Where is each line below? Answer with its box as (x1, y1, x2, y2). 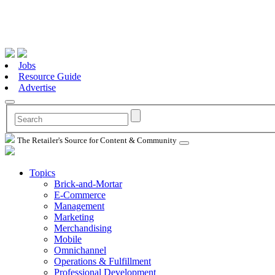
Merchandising (54, 222, 112, 233)
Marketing (54, 211, 94, 222)
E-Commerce (54, 189, 106, 200)
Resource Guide (18, 71, 81, 82)
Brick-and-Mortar (54, 178, 122, 189)
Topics (29, 167, 55, 178)
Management (54, 200, 104, 211)
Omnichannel (54, 244, 106, 255)
